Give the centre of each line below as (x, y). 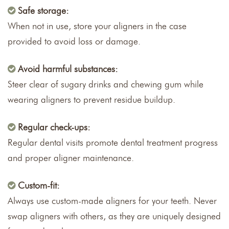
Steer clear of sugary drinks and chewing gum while (106, 84)
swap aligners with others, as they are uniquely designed (114, 216)
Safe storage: (43, 10)
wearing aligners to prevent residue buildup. (91, 99)
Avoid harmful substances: (68, 69)
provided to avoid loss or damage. (74, 41)
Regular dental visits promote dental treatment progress (113, 142)
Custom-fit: (39, 185)
